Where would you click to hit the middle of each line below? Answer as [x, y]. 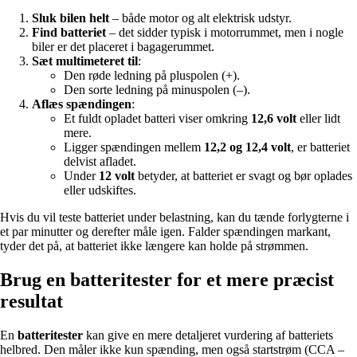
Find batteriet [69, 33]
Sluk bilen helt [71, 18]
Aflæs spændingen [82, 104]
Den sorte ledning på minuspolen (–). [157, 90]
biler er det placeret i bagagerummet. [123, 47]
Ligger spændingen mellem [134, 147]
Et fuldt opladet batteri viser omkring [157, 119]
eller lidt [318, 119]
